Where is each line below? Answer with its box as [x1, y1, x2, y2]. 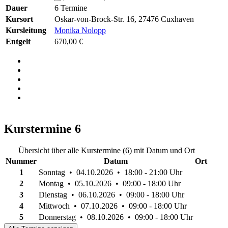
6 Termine [54, 3, 87, 12]
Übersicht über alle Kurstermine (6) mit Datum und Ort [18, 146, 195, 155]
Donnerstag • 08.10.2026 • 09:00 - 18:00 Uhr [39, 212, 193, 221]
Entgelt [6, 37, 31, 46]
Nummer [6, 156, 37, 165]
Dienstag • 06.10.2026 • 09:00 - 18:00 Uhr [39, 190, 184, 199]
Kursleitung [6, 25, 46, 35]
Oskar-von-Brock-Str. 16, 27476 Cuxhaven [54, 14, 194, 23]
